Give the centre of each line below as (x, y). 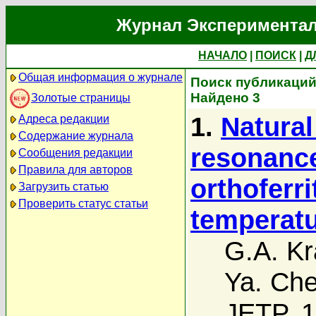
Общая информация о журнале (101, 77)
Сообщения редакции (75, 153)
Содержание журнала (76, 136)
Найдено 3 (225, 98)
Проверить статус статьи (83, 203)
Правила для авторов (75, 170)
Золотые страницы (81, 97)
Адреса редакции (64, 119)
